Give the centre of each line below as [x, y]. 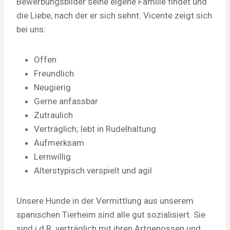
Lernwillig [52, 156]
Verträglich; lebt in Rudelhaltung [95, 129]
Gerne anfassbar [66, 101]
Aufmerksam [59, 142]
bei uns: [31, 29]
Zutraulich [53, 115]
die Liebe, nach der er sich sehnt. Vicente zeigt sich [114, 15]
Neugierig [52, 87]
